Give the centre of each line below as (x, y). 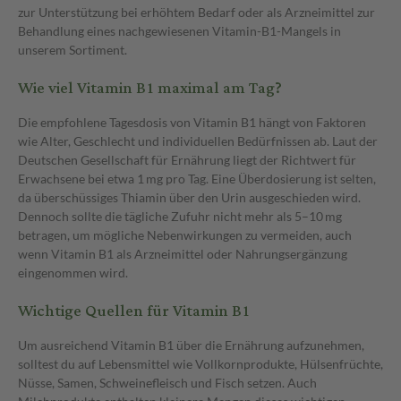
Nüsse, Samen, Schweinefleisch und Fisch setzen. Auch (167, 382)
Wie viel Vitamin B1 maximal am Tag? (150, 88)
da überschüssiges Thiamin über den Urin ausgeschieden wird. (189, 197)
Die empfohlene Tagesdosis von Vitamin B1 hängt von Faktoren (192, 122)
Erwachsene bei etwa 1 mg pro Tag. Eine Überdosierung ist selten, (197, 178)
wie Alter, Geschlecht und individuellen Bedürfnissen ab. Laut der (198, 141)
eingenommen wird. (73, 272)
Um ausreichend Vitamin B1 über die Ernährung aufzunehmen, (191, 345)
